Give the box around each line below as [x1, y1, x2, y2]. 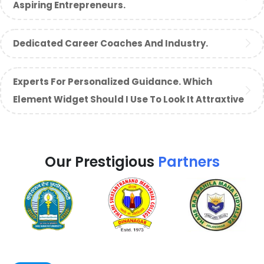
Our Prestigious [44, 151, 158, 171]
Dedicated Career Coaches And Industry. [13, 37, 208, 49]
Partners [157, 151, 220, 171]
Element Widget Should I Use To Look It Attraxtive [13, 93, 244, 105]
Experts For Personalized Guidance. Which [13, 75, 212, 88]
